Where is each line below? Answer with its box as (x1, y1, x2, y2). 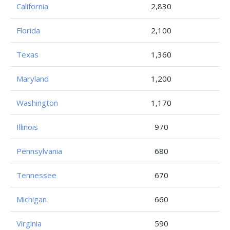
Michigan (16, 194, 47, 204)
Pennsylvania (16, 146, 62, 156)
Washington (16, 98, 58, 108)
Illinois (16, 122, 38, 132)
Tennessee (16, 170, 56, 180)
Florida (16, 25, 40, 35)
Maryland (16, 73, 49, 84)
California (16, 1, 48, 11)
